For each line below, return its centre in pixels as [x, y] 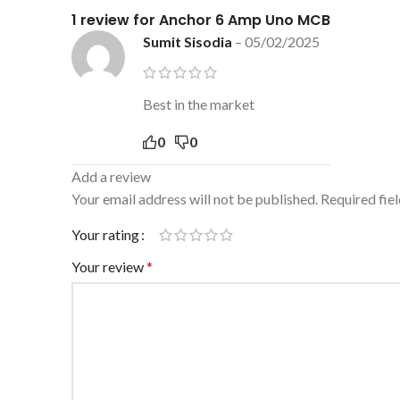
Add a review [111, 177]
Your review [109, 267]
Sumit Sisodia [189, 42]
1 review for [115, 21]
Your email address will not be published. [195, 199]
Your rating [105, 235]
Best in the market [199, 104]
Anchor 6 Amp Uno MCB [245, 21]
